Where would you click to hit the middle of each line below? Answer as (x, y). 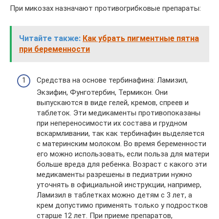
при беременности (55, 49)
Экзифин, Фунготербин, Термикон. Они (102, 92)
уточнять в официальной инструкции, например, (119, 185)
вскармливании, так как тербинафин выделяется (120, 133)
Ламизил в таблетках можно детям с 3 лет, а (114, 195)
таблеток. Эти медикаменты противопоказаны (119, 113)
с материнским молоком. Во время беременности (121, 144)
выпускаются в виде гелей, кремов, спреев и (113, 103)
